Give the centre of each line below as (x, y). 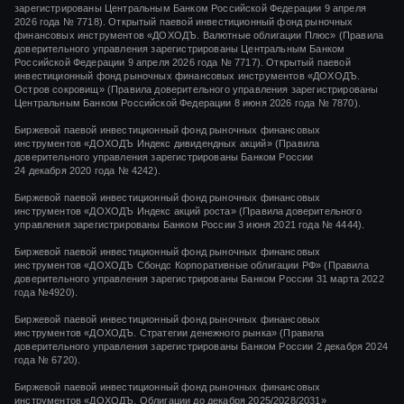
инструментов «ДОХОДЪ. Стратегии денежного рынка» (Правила (170, 333)
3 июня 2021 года (279, 225)
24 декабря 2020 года (65, 171)
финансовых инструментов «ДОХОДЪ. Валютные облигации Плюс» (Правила (199, 36)
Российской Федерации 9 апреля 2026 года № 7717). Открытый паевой (183, 63)
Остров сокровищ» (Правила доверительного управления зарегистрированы (197, 90)
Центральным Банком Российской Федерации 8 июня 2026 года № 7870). (191, 103)
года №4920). (46, 293)
